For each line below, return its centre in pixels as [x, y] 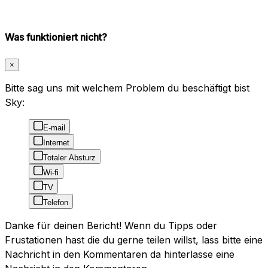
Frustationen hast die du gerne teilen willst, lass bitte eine [134, 240]
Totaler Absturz [69, 158]
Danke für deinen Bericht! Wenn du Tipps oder [111, 226]
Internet [56, 143]
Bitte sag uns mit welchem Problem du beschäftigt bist [127, 88]
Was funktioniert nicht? [56, 37]
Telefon [56, 203]
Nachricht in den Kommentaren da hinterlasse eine [120, 255]
